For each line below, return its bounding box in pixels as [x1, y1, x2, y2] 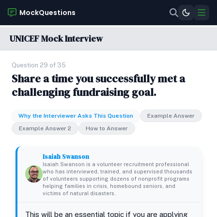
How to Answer [86, 125, 128, 132]
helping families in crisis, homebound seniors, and [43, 183, 175, 189]
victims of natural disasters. [43, 190, 116, 196]
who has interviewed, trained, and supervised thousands [43, 169, 192, 174]
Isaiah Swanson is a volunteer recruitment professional [43, 161, 189, 167]
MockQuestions [19, 7, 76, 17]
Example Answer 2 [19, 125, 71, 132]
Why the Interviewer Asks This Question [18, 112, 133, 119]
